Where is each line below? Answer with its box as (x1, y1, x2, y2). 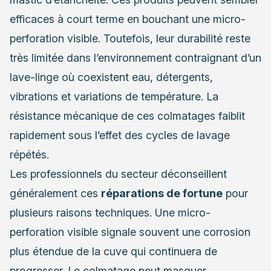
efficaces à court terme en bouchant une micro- (10, 13, 246, 26)
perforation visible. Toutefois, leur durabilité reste (10, 32, 250, 45)
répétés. (10, 148, 49, 162)
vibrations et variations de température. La (10, 90, 218, 103)
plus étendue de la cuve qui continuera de (10, 245, 217, 258)
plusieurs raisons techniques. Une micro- (10, 206, 211, 220)
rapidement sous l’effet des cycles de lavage (10, 129, 230, 142)
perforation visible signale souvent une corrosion (10, 226, 250, 239)
